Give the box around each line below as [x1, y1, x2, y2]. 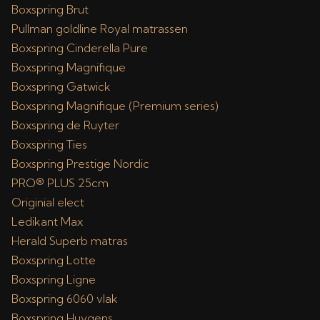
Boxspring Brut [11, 2, 89, 16]
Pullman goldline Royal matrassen [11, 21, 188, 36]
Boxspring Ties [11, 137, 87, 151]
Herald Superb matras [11, 234, 128, 248]
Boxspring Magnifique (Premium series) [11, 99, 219, 113]
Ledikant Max [11, 214, 83, 229]
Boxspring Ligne [11, 272, 96, 286]
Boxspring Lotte [11, 253, 96, 267]
